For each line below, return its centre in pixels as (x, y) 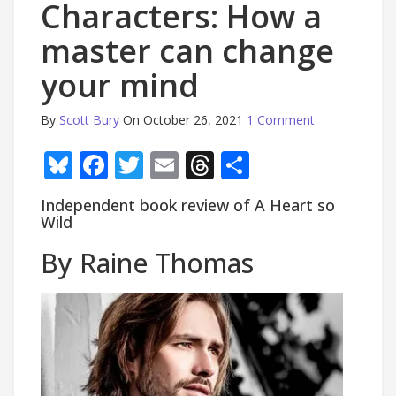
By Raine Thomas (147, 263)
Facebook (170, 165)
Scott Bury (89, 120)
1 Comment (281, 120)
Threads (268, 165)
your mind (120, 85)
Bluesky (123, 165)
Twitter (190, 165)
